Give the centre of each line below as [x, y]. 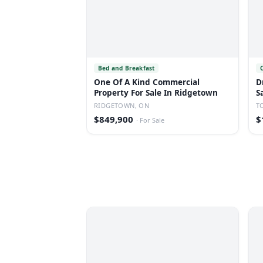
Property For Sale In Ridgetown [156, 93]
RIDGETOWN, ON [122, 105]
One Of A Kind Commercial [147, 82]
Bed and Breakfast [127, 68]
